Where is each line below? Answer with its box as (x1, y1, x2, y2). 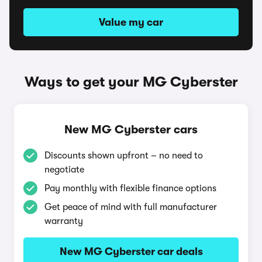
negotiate (44, 164, 84, 175)
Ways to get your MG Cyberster (24, 74, 238, 90)
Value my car (99, 16, 163, 28)
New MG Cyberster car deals (59, 246, 203, 257)
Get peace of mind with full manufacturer (44, 202, 217, 212)
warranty (44, 216, 83, 226)
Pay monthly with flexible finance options (44, 183, 216, 194)
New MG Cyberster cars (64, 123, 198, 136)
